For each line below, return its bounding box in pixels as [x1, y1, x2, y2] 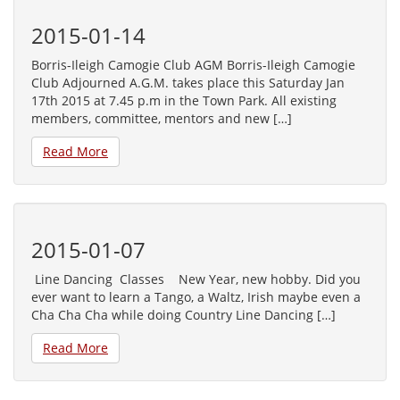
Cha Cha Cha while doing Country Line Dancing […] [31, 306, 336, 323]
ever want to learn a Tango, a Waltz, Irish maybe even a [31, 288, 361, 305]
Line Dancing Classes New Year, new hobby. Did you [31, 271, 361, 287]
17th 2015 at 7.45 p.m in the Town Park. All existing [31, 92, 337, 109]
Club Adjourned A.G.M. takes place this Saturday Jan [31, 74, 345, 91]
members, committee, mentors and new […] [31, 110, 292, 127]
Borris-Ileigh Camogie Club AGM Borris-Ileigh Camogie [31, 56, 355, 73]
